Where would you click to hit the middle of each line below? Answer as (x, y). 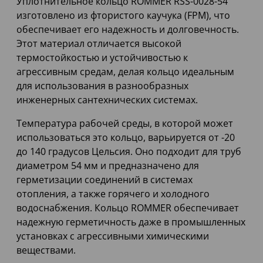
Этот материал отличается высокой (99, 44)
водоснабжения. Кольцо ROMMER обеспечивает (128, 208)
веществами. (46, 250)
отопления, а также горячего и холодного (113, 194)
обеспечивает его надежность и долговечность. (128, 30)
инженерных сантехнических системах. (107, 100)
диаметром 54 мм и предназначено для (108, 166)
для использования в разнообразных (102, 86)
